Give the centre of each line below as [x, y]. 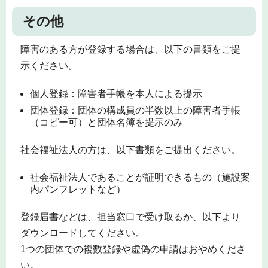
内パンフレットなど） [78, 190]
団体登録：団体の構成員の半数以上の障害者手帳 [135, 110]
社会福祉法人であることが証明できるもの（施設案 [140, 178]
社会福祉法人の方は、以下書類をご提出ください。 [130, 150]
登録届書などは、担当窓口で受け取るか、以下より [130, 217]
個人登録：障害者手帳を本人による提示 [116, 93]
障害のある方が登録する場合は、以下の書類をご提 [130, 50]
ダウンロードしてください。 [82, 233]
